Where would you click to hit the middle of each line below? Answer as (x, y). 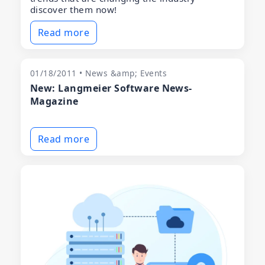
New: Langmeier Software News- (111, 88)
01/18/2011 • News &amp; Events (99, 73)
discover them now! (74, 9)
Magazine (54, 101)
